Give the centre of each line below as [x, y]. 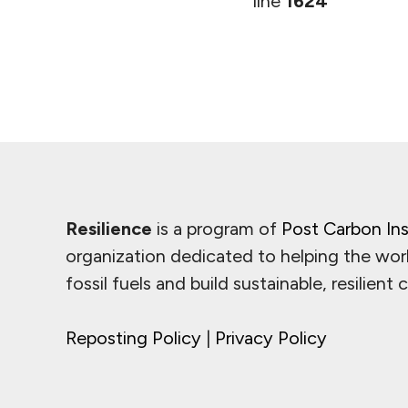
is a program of [217, 229]
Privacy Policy [271, 338]
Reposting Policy [133, 338]
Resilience [109, 229]
